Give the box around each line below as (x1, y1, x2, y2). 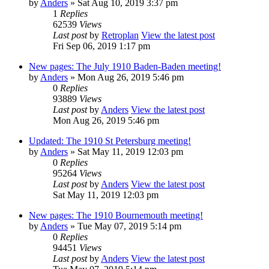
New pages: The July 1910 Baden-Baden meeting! (29, 61, 221, 71)
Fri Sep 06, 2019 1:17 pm (53, 40, 150, 51)
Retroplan (101, 29, 139, 40)
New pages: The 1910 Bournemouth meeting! (29, 210, 203, 220)
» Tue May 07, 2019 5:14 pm (68, 220, 181, 231)
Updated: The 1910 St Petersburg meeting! (29, 135, 191, 146)
